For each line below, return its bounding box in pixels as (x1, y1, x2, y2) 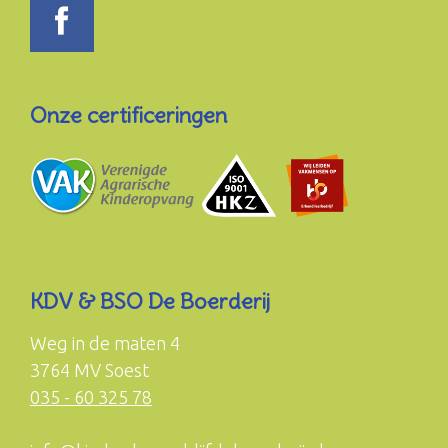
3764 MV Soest (30, 360, 149, 380)
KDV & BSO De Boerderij (30, 287, 270, 315)
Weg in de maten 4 (30, 333, 180, 353)
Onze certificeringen (30, 101, 227, 130)
